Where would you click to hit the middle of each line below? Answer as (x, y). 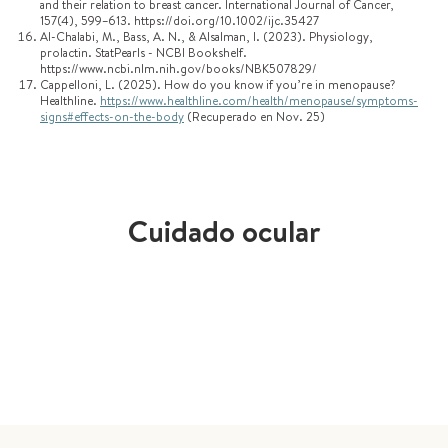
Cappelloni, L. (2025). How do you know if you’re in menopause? (217, 84)
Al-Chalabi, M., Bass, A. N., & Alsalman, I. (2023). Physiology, (206, 36)
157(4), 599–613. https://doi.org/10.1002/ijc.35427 (179, 20)
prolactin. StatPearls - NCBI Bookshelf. (143, 52)
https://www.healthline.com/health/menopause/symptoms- (259, 100)
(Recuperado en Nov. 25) (254, 116)
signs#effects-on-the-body (112, 116)
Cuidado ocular (224, 231)
